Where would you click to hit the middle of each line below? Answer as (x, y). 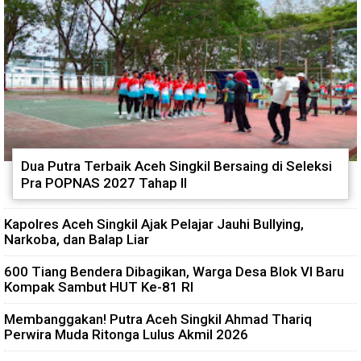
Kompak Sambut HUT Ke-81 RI (99, 287)
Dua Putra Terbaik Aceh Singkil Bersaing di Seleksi (176, 166)
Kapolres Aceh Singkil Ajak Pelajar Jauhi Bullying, (154, 224)
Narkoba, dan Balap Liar (77, 240)
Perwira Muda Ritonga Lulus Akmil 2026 (126, 335)
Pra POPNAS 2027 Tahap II (104, 183)
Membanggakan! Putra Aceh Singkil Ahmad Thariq (158, 320)
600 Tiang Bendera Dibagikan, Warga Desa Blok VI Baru (174, 272)
